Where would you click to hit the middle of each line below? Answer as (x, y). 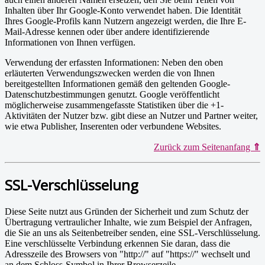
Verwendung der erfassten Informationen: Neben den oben (114, 63)
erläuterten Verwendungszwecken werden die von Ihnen (110, 73)
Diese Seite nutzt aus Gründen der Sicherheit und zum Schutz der (127, 211)
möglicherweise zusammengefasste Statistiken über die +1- (114, 105)
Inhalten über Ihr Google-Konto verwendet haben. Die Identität (123, 11)
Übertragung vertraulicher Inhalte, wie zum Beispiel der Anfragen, (128, 222)
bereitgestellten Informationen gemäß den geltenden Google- (117, 84)
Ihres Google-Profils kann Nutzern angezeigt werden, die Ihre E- (125, 21)
